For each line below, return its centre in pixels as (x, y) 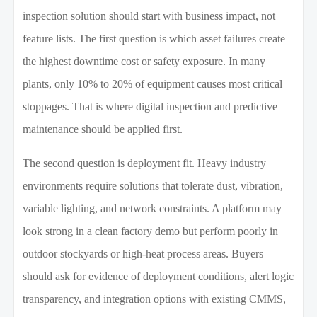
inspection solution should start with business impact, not (149, 16)
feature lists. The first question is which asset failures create (154, 39)
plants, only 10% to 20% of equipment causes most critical (153, 84)
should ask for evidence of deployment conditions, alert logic (158, 277)
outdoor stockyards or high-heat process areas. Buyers (143, 254)
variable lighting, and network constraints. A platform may (152, 209)
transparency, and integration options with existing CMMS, (155, 299)
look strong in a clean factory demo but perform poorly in (151, 231)
